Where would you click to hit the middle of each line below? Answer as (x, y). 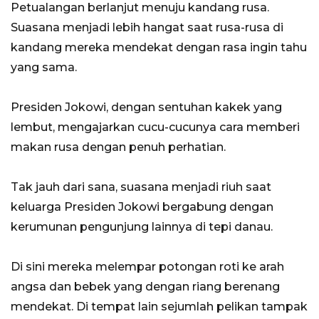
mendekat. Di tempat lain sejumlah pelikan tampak (159, 307)
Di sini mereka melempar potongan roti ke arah (147, 267)
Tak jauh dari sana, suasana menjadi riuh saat (141, 187)
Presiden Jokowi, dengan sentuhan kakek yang (146, 108)
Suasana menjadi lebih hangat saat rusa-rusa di (147, 28)
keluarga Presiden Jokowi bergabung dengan (142, 207)
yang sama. (44, 68)
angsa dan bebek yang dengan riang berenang (145, 287)
